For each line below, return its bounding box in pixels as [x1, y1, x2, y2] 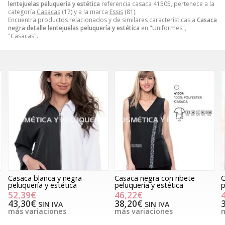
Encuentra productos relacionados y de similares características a [8, 16, 197, 25]
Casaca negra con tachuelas [122, 173, 215, 183]
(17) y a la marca [60, 8, 109, 17]
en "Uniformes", [140, 24, 186, 33]
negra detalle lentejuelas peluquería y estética [8, 24, 140, 33]
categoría [8, 8, 37, 17]
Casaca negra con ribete [16, 173, 96, 183]
